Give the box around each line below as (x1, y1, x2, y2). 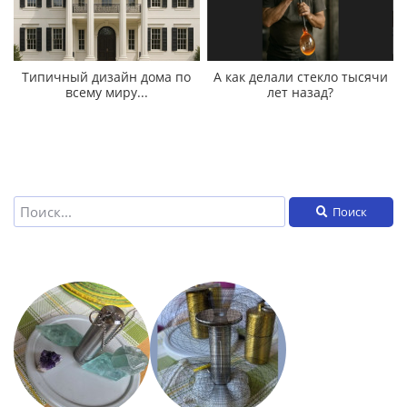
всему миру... (65, 84, 148, 102)
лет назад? (267, 84, 334, 102)
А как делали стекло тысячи (213, 68, 388, 86)
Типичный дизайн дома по (22, 68, 192, 86)
